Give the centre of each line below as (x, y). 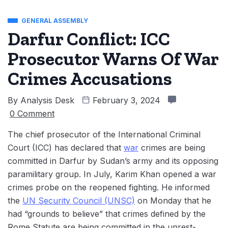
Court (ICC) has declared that (66, 148)
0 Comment (32, 114)
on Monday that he (173, 201)
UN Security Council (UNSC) (79, 201)
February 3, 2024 (126, 101)
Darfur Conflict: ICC (89, 39)
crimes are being (172, 148)
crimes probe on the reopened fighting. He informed (109, 188)
